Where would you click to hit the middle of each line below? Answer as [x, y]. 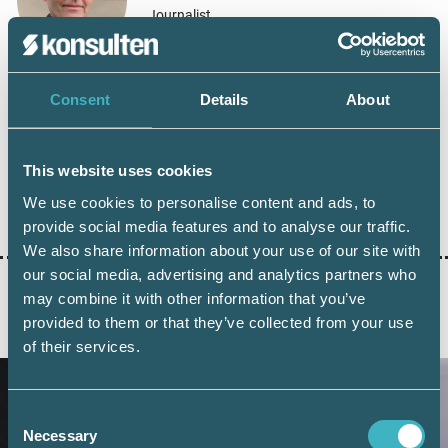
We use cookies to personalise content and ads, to [199, 202]
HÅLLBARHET [72, 190]
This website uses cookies [118, 170]
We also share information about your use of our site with [222, 250]
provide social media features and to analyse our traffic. [217, 226]
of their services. [81, 346]
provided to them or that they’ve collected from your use [218, 322]
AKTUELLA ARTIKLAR [104, 329]
